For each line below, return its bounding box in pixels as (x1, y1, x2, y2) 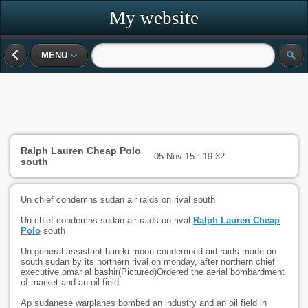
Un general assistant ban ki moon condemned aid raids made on (21, 246, 276, 256)
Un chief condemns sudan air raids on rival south (21, 195, 215, 205)
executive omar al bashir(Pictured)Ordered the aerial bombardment (21, 267, 285, 277)
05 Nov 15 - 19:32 (153, 151, 225, 162)
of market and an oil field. (21, 277, 122, 287)
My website (109, 8, 199, 28)
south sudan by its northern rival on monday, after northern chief (21, 256, 275, 267)
